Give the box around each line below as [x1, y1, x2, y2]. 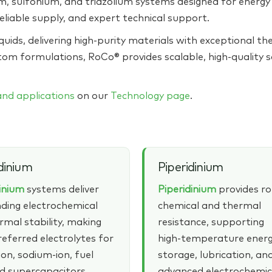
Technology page [110, 91, 190, 101]
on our [75, 91, 110, 101]
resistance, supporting [158, 217, 264, 228]
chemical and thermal [158, 201, 261, 211]
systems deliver [24, 185, 99, 195]
